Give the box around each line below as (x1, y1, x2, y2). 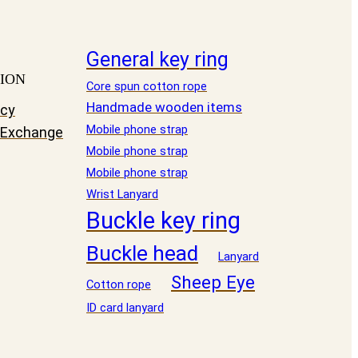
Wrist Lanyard (86, 187, 158, 202)
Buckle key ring (86, 207, 241, 235)
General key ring (86, 48, 229, 72)
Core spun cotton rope (86, 79, 207, 94)
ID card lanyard (86, 300, 164, 316)
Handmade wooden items (86, 99, 242, 116)
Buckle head (86, 241, 198, 266)
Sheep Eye (171, 272, 255, 293)
